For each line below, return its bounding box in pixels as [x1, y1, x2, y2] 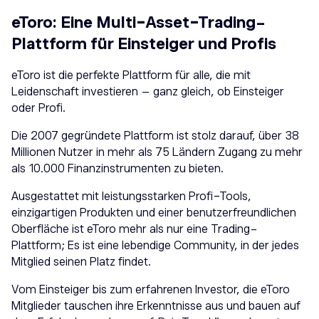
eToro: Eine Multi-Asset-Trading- [11, 14, 266, 32]
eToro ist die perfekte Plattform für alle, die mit [11, 69, 251, 83]
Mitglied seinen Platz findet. [11, 256, 151, 269]
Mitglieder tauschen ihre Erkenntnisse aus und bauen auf [11, 300, 300, 313]
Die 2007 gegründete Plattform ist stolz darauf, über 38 [11, 130, 299, 143]
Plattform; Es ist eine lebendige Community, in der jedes [11, 239, 299, 253]
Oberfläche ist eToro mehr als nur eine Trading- [11, 223, 258, 236]
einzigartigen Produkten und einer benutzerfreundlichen [11, 206, 296, 220]
